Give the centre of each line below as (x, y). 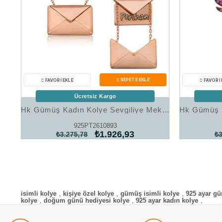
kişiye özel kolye (88, 194)
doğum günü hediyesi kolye (86, 200)
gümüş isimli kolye (150, 194)
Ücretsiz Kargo (95, 96)
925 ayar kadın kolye (167, 200)
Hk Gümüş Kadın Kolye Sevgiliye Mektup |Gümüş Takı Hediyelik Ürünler (166, 110)
